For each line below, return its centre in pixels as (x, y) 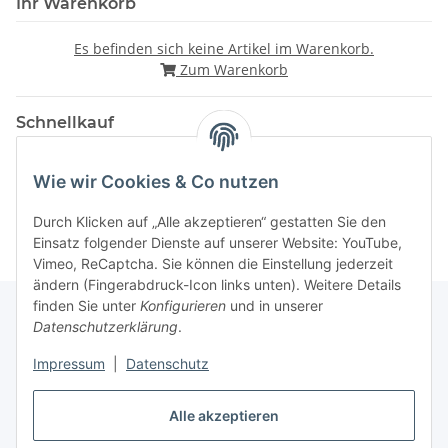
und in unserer (274, 306)
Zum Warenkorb (232, 69)
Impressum (69, 364)
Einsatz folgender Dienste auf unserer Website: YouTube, (217, 243)
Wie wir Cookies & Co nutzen (156, 182)
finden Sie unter (86, 306)
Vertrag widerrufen (224, 436)
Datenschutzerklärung (105, 327)
